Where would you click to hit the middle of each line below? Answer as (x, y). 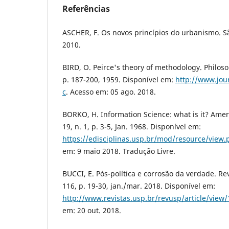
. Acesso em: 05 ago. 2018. (111, 92)
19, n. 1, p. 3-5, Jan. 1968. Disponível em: (132, 127)
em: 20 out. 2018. (92, 211)
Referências (86, 9)
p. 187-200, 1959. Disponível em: (119, 80)
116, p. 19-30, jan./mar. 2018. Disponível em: (139, 186)
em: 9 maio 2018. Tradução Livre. (119, 151)
